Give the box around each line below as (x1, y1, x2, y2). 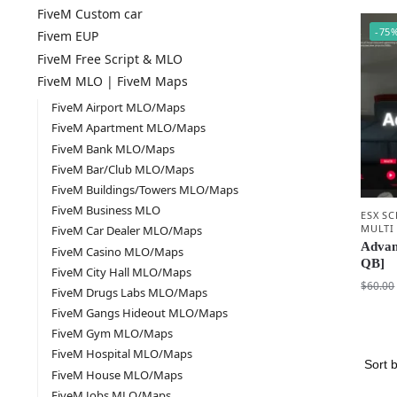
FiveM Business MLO (51, 202, 161, 219)
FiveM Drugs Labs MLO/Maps (51, 284, 208, 300)
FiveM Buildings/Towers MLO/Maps (51, 181, 239, 198)
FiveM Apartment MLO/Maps (51, 120, 206, 136)
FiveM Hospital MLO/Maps (51, 346, 193, 362)
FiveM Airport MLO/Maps (51, 99, 186, 116)
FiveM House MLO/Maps (51, 366, 183, 383)
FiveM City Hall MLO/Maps (51, 263, 192, 280)
